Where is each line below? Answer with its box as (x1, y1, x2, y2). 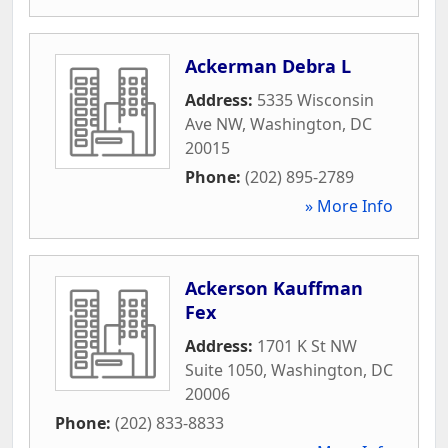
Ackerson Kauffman (185, 275, 363, 300)
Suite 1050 (185, 358, 263, 381)
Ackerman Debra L (185, 53, 351, 78)
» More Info (305, 194, 393, 217)
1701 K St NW (257, 334, 357, 357)
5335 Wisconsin (257, 88, 374, 111)
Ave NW (185, 112, 242, 135)
